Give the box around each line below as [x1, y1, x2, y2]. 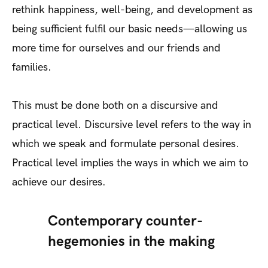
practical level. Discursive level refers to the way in [12, 118, 251, 131]
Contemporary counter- [48, 212, 203, 230]
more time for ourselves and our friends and [12, 41, 221, 54]
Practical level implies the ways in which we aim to [12, 156, 248, 169]
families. [12, 60, 54, 74]
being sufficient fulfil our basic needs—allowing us [12, 22, 247, 35]
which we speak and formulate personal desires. [12, 137, 239, 150]
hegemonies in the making [48, 232, 215, 250]
